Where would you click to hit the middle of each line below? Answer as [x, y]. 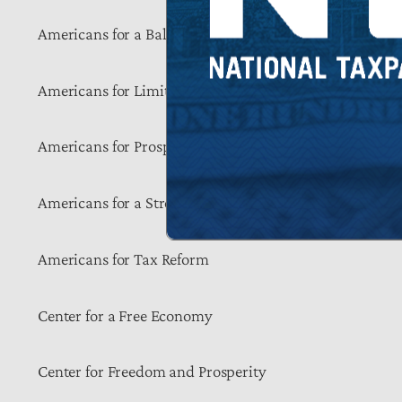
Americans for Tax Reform [123, 258]
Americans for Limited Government [155, 90]
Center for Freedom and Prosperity [152, 371]
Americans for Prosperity [120, 146]
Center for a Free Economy [125, 315]
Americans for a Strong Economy [147, 203]
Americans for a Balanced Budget [147, 33]
